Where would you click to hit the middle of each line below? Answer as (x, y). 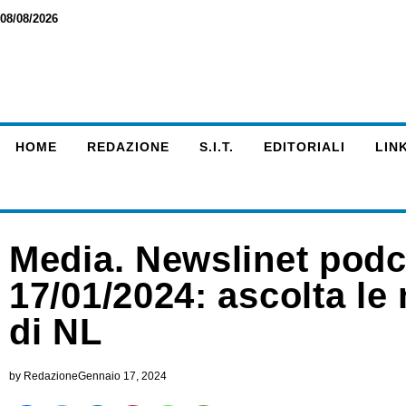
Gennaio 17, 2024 (122, 376)
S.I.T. (216, 147)
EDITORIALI (304, 147)
